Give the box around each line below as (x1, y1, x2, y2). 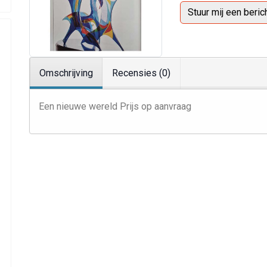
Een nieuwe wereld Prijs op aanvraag (39, 101, 191, 113)
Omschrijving (39, 67, 93, 79)
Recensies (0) (112, 67, 170, 79)
